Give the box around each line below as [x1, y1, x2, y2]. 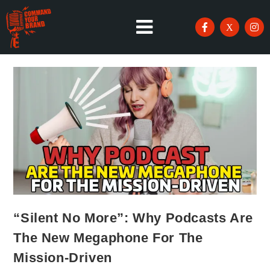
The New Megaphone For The [13, 230, 203, 245]
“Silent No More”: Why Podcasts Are [13, 210, 253, 225]
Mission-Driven [13, 250, 112, 265]
